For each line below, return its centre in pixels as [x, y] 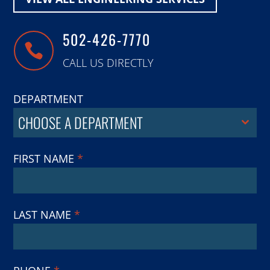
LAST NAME [44, 214]
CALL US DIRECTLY [108, 62]
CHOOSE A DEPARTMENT [81, 122]
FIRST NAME [46, 158]
